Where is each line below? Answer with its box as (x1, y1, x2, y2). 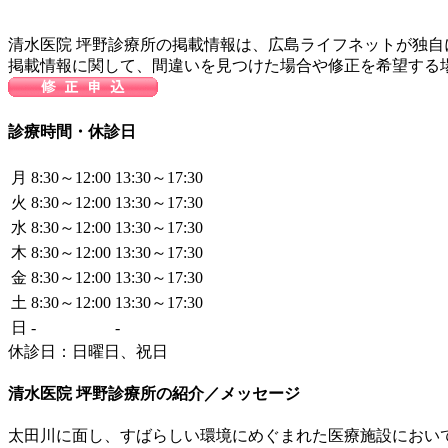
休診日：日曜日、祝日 (8, 342, 168, 360)
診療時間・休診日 (8, 123, 136, 141)
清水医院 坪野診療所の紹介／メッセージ (8, 384, 300, 402)
